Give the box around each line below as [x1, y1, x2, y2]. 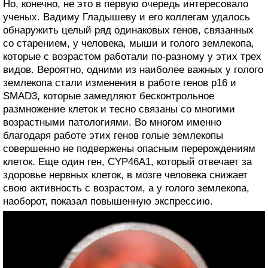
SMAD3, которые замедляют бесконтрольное [3, 90, 214, 102]
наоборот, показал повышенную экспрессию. [3, 195, 213, 207]
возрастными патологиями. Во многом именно [3, 116, 221, 128]
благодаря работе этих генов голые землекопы [3, 129, 223, 141]
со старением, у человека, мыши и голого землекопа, [3, 37, 254, 49]
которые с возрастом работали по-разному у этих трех [3, 50, 261, 62]
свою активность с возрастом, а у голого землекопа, [3, 182, 249, 194]
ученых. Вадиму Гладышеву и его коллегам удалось [3, 11, 250, 23]
